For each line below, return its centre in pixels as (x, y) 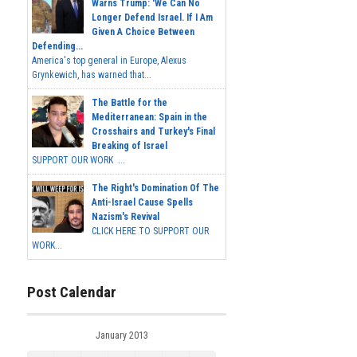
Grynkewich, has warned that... (92, 75)
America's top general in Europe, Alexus (109, 61)
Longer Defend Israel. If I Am (152, 18)
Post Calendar (72, 292)
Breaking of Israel (129, 146)
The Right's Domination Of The (155, 188)
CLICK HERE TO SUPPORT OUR (150, 231)
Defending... (57, 47)
